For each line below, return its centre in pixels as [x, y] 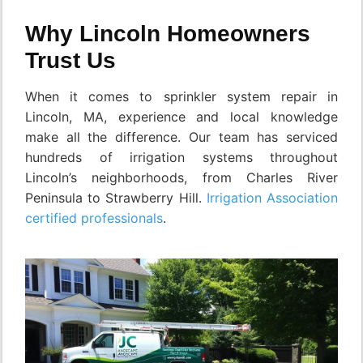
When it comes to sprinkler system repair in [181, 96]
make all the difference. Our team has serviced [181, 137]
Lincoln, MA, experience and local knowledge [181, 116]
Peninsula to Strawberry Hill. [116, 197]
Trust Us [70, 60]
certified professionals [94, 218]
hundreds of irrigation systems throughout [181, 157]
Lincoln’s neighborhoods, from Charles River [181, 177]
